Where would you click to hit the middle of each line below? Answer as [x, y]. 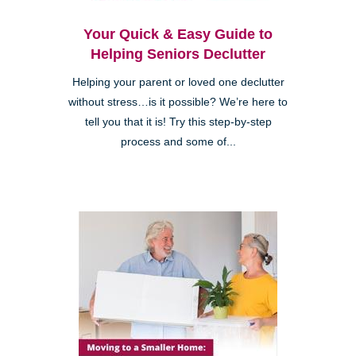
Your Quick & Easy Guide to [178, 35]
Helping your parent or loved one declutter [178, 83]
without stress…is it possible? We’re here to [178, 103]
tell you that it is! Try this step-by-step [178, 122]
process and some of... [178, 142]
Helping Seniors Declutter [178, 54]
